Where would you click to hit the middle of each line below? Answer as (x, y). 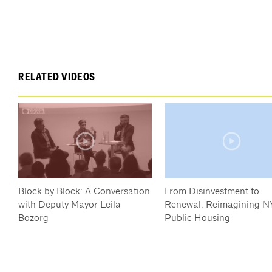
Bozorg (33, 217)
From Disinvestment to (212, 191)
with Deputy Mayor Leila (70, 204)
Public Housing (197, 217)
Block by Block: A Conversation (84, 191)
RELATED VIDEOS (57, 78)
